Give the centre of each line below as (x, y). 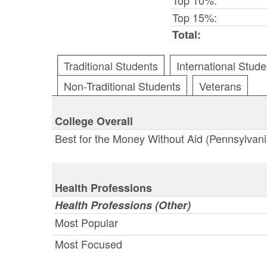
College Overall (94, 121)
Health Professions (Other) (123, 205)
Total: (187, 34)
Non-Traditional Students (122, 86)
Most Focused (89, 243)
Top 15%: (195, 17)
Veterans (220, 86)
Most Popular (86, 222)
